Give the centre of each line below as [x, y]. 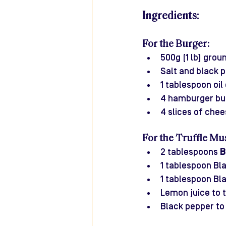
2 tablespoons [190, 152]
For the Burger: [176, 45]
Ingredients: [171, 17]
